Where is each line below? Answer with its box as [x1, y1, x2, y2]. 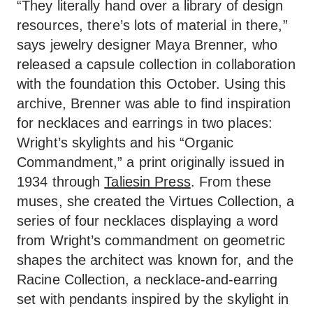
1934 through [17, 174, 105, 189]
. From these [190, 174, 271, 189]
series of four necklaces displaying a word [17, 213, 279, 228]
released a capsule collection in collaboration [17, 57, 296, 72]
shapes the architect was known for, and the [17, 252, 294, 268]
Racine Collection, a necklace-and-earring [17, 272, 278, 287]
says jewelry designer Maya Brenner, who [17, 37, 277, 52]
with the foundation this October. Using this [17, 76, 286, 92]
